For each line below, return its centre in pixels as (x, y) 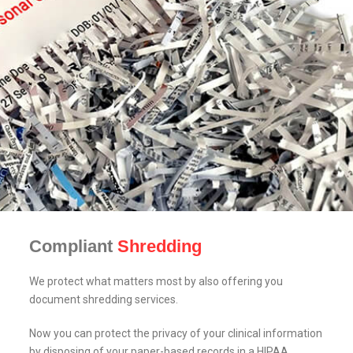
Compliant (71, 247)
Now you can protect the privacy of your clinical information (176, 334)
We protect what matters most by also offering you (156, 282)
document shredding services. (104, 300)
